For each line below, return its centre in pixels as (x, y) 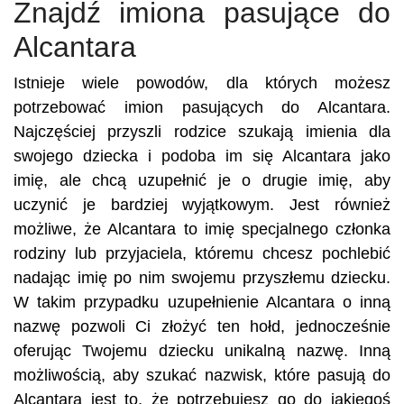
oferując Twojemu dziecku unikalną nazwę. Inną (202, 351)
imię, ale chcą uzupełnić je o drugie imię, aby (202, 180)
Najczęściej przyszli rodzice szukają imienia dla (202, 132)
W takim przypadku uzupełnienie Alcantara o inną (202, 302)
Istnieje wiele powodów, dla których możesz (202, 83)
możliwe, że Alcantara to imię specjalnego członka (202, 229)
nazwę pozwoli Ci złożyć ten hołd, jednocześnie (202, 326)
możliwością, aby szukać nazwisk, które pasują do (202, 375)
